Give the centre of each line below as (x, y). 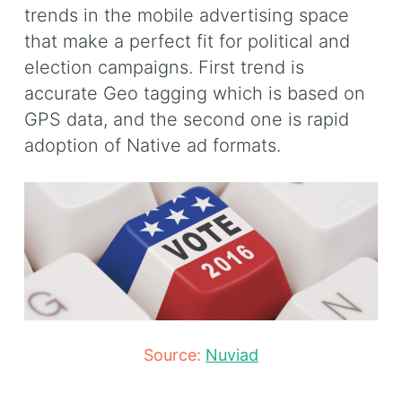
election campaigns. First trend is (164, 68)
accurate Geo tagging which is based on (195, 94)
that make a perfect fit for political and (187, 42)
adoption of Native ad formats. (153, 146)
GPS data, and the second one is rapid (187, 120)
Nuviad (232, 354)
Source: (175, 354)
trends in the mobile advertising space (187, 16)
